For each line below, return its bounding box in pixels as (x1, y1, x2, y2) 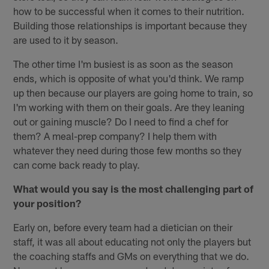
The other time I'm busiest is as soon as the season (13, 58, 234, 70)
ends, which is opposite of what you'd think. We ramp (13, 72, 244, 85)
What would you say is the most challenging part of (13, 183, 254, 195)
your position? (13, 197, 82, 210)
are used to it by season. (13, 34, 119, 46)
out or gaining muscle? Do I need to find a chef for (13, 115, 229, 128)
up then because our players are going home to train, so (13, 86, 253, 99)
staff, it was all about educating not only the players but (13, 235, 252, 248)
